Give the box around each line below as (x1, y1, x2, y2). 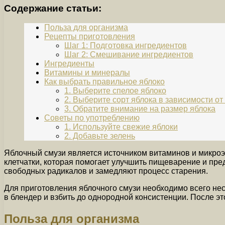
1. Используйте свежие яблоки (64, 123, 178, 132)
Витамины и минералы (44, 68, 130, 77)
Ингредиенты (44, 59, 94, 68)
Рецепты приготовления (44, 32, 135, 41)
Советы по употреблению (44, 114, 140, 123)
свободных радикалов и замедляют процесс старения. (4, 167, 208, 176)
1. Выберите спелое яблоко (64, 86, 166, 95)
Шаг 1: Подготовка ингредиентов (64, 41, 187, 50)
